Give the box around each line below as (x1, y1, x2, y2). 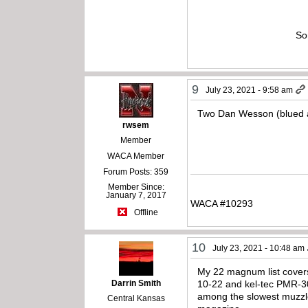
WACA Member (107, 151, 165, 162)
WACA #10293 (190, 198, 254, 210)
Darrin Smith (111, 278, 161, 289)
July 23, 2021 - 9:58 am (206, 85, 294, 96)
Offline (131, 207, 158, 217)
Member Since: (107, 182, 164, 192)
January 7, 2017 (105, 190, 166, 201)
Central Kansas (107, 294, 165, 304)
